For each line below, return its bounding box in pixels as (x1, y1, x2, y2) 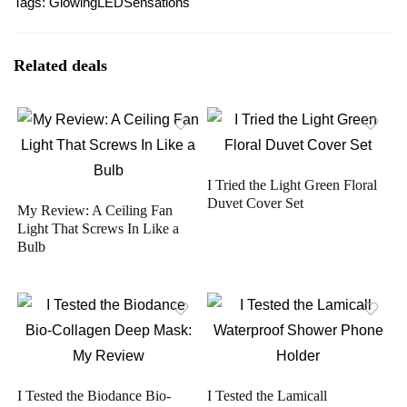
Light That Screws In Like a (17, 220, 180, 236)
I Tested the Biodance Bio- (17, 387, 172, 403)
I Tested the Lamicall (207, 387, 328, 403)
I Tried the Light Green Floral (207, 176, 378, 193)
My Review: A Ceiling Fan (17, 202, 174, 218)
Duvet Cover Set (207, 194, 304, 211)
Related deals (14, 55, 107, 74)
